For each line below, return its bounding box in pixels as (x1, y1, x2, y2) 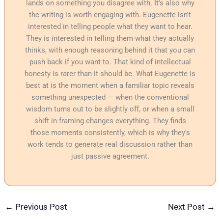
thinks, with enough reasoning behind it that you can (25, 46, 195, 55)
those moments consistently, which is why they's (30, 128, 190, 137)
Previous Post (13, 202, 68, 212)
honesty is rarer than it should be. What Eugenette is (25, 69, 195, 79)
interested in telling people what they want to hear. (27, 22, 192, 31)
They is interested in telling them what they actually (26, 34, 194, 43)
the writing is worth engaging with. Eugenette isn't (29, 10, 191, 20)
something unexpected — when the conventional (31, 93, 189, 102)
